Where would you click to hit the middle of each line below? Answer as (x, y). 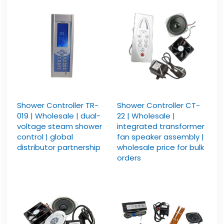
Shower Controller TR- (58, 105)
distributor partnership (59, 147)
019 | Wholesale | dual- (59, 116)
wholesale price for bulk (160, 147)
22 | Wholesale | (146, 116)
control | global (45, 137)
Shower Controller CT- (158, 105)
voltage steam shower (60, 126)
